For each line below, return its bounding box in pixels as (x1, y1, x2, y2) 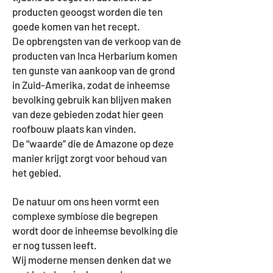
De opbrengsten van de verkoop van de (12, 35, 181, 47)
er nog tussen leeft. (12, 239, 99, 251)
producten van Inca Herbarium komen (12, 49, 177, 62)
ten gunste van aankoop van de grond (12, 64, 175, 76)
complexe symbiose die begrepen (12, 210, 158, 222)
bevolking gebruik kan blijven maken (12, 93, 171, 105)
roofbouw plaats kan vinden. (12, 122, 138, 135)
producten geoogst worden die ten (12, 5, 163, 18)
